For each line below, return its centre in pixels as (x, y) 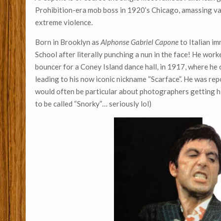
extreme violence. (64, 22)
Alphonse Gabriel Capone (140, 42)
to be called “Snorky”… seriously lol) (93, 104)
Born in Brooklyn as (68, 42)
